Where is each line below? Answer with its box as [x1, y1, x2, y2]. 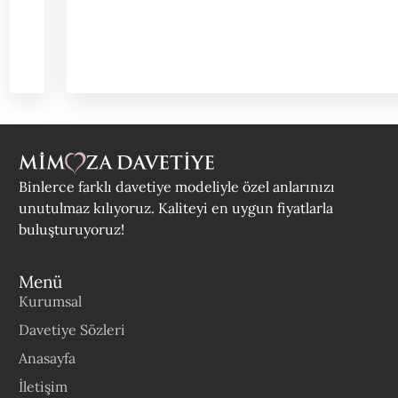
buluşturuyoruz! [19, 219, 125, 238]
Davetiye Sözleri [19, 320, 126, 338]
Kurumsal [19, 291, 83, 310]
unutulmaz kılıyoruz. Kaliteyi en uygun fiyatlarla [19, 198, 334, 217]
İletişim [19, 377, 68, 395]
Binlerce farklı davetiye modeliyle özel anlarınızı [19, 177, 336, 195]
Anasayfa [19, 348, 76, 367]
